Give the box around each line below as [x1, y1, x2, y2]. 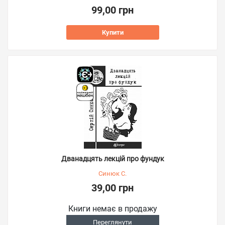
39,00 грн [91, 182, 134, 194]
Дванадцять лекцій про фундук [61, 155, 164, 163]
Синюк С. [98, 170, 127, 177]
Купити [101, 29, 124, 36]
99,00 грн [91, 4, 134, 16]
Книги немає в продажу [68, 204, 157, 213]
